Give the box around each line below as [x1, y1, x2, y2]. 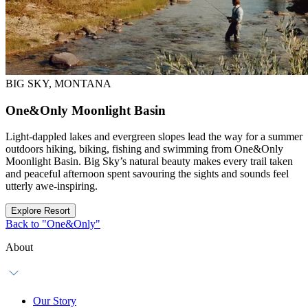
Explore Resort [11, 206, 70, 217]
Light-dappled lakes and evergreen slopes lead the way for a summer [5, 131, 302, 143]
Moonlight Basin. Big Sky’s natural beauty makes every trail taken [5, 155, 293, 168]
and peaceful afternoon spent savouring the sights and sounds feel [5, 168, 289, 180]
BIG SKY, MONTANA [5, 78, 111, 89]
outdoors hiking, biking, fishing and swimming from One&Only [5, 143, 283, 155]
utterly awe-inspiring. [5, 180, 98, 192]
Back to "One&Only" [5, 218, 100, 230]
